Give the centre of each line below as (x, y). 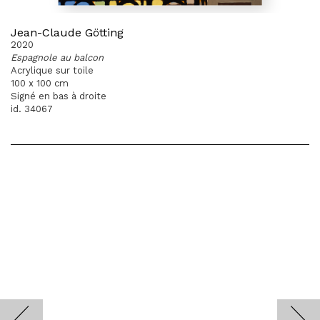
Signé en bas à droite (59, 96)
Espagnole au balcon (57, 57)
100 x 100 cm (40, 83)
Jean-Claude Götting (67, 32)
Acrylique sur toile (52, 70)
